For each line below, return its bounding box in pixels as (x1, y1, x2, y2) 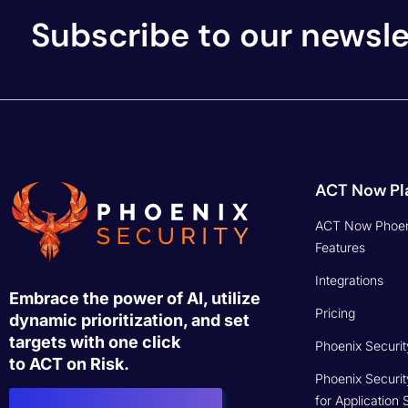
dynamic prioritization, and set (9, 310, 250, 330)
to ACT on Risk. (9, 353, 129, 373)
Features (315, 239, 365, 255)
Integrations (315, 271, 383, 288)
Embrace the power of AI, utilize (9, 288, 260, 308)
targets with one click (9, 331, 180, 352)
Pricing (315, 304, 355, 321)
